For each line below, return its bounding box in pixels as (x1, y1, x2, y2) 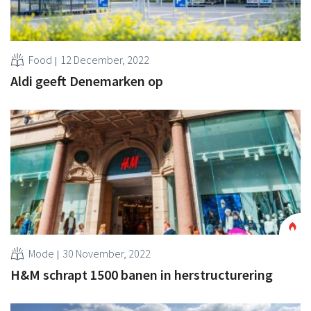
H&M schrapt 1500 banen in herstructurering (10, 265, 273, 283)
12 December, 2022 (60, 52, 149, 67)
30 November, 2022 (62, 246, 151, 260)
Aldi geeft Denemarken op (10, 72, 163, 90)
